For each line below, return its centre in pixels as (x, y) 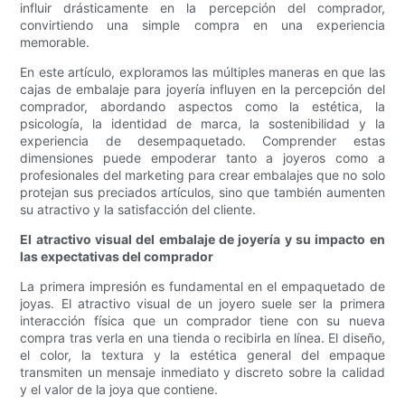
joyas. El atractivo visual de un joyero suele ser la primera (202, 304)
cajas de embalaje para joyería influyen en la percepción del (202, 89)
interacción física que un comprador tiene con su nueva (202, 321)
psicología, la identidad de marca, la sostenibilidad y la (202, 124)
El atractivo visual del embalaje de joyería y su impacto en (202, 240)
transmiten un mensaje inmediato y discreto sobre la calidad (202, 372)
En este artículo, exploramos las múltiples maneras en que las (202, 72)
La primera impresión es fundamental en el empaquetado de (202, 287)
